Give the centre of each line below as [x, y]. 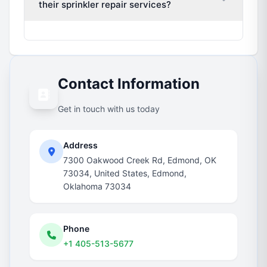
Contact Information [129, 84]
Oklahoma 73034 [97, 186]
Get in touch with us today [109, 109]
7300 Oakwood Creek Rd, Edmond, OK [140, 160]
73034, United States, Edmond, [125, 173]
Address [80, 145]
